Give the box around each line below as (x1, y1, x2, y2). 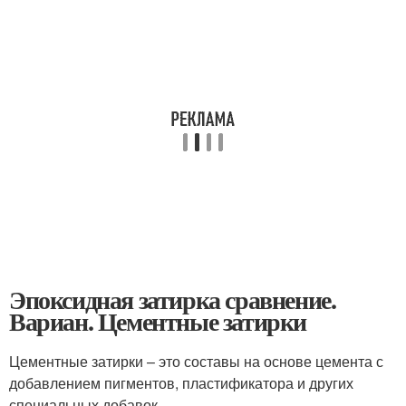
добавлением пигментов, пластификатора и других (9, 372, 353, 393)
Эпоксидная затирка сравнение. (9, 280, 336, 318)
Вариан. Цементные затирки (9, 302, 306, 340)
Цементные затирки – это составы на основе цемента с (9, 350, 383, 372)
